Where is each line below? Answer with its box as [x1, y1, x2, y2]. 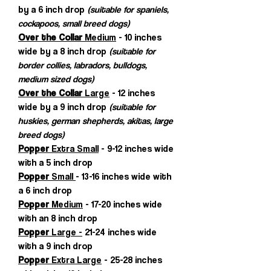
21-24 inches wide [82, 226, 157, 238]
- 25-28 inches [102, 254, 162, 266]
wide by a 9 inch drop [18, 101, 109, 113]
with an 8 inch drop [18, 212, 97, 224]
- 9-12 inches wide [99, 143, 174, 154]
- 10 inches [116, 31, 162, 43]
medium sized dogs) [18, 73, 94, 85]
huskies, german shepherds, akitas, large [18, 115, 173, 126]
